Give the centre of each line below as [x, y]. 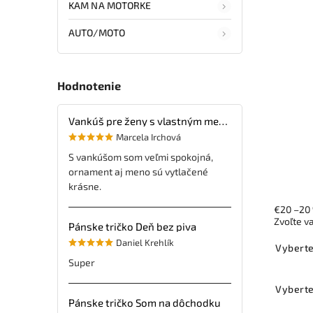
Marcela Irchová [148, 137]
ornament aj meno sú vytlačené [138, 171]
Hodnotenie [89, 86]
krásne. [85, 186]
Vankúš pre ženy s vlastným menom [223, 121]
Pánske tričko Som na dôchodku [145, 302]
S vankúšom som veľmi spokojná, [141, 156]
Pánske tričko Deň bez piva [132, 226]
